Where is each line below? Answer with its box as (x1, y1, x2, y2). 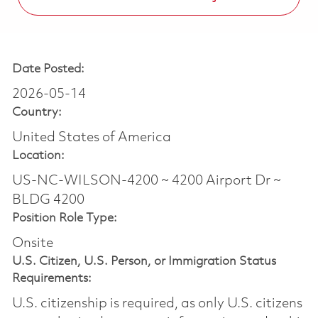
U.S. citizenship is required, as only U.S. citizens (11, 296, 302, 311)
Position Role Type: (11, 212, 117, 224)
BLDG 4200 (11, 192, 84, 207)
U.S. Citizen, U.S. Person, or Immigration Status (11, 255, 276, 268)
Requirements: (11, 272, 92, 285)
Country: (11, 106, 62, 119)
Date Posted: (11, 62, 84, 75)
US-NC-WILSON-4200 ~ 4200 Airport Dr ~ (11, 173, 281, 188)
